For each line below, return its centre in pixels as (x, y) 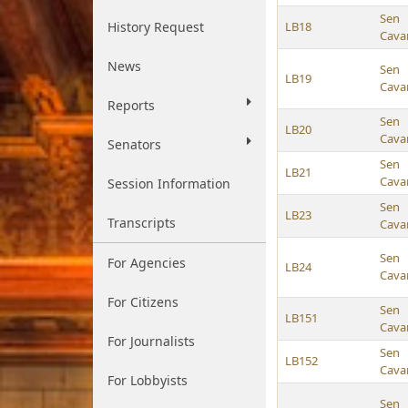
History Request (156, 27)
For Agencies (147, 263)
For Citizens (143, 302)
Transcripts (142, 223)
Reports (131, 105)
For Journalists (151, 341)
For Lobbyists (148, 380)
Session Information (169, 184)
